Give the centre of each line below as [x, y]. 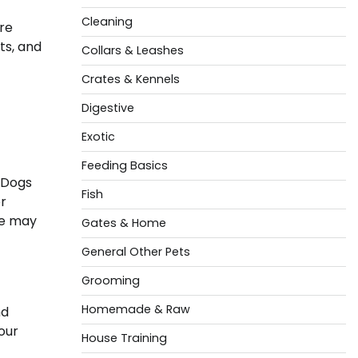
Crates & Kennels [130, 79]
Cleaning [107, 22]
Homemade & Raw [135, 309]
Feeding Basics [124, 165]
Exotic [98, 137]
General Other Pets [135, 252]
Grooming [110, 280]
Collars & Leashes [132, 50]
